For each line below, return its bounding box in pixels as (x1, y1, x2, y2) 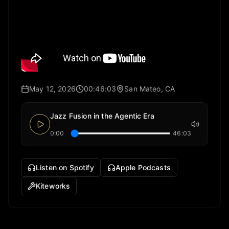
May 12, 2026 (29, 84, 76, 94)
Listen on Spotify (36, 163, 94, 172)
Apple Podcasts (115, 163, 171, 172)
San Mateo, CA (124, 84, 175, 94)
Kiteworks (36, 181, 71, 191)
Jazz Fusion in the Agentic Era (50, 111, 154, 121)
